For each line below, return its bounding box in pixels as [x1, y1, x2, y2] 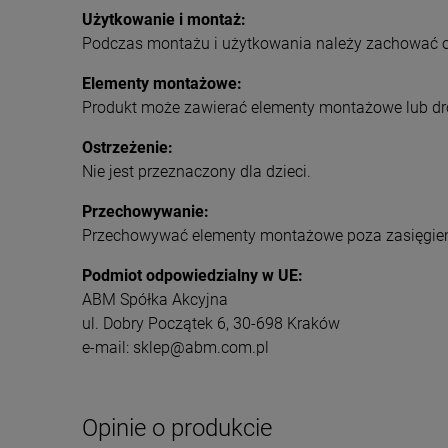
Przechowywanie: [82, 202, 209, 222]
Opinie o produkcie [82, 414, 272, 443]
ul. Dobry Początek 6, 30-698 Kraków [82, 314, 340, 334]
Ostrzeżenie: [82, 138, 173, 158]
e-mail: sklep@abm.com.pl [82, 338, 269, 358]
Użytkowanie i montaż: [82, 10, 246, 30]
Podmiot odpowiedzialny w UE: [82, 266, 303, 286]
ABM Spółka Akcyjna [82, 290, 228, 310]
